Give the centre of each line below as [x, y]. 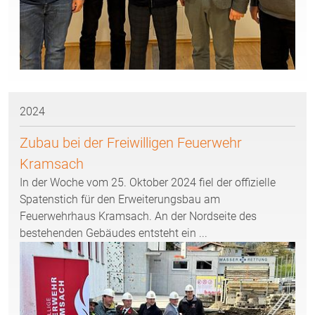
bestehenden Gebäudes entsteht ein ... [114, 233]
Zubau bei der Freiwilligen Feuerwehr [131, 143]
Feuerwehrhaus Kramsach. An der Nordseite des [138, 217]
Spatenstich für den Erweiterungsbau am [120, 200]
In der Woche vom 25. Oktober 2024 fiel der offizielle [148, 183]
